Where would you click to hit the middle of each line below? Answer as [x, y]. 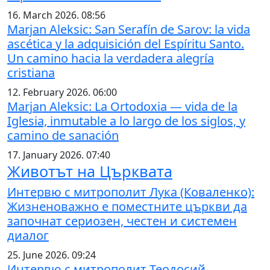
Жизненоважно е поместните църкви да [127, 206]
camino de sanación [63, 135]
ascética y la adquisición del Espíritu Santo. [126, 43]
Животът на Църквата [90, 171]
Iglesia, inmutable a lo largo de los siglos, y [126, 121]
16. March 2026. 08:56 [56, 15]
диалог [28, 235]
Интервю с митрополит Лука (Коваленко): [131, 192]
